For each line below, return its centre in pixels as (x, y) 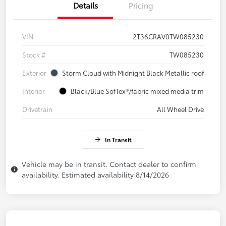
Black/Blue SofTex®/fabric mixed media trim (137, 91)
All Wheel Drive (180, 109)
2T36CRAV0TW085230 (168, 37)
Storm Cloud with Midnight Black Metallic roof (133, 73)
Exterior (34, 73)
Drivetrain (37, 109)
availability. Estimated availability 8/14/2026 (95, 175)
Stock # (34, 55)
